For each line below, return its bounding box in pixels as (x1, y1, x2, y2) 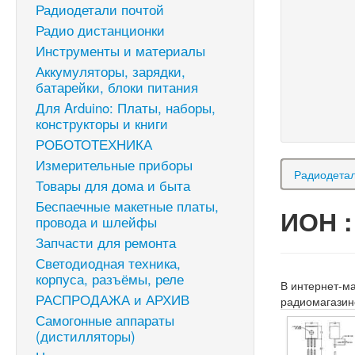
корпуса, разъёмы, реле (36, 269, 184, 288)
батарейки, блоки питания (36, 77, 198, 97)
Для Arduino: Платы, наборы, (36, 97, 216, 117)
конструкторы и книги (36, 113, 168, 133)
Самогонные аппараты (36, 310, 174, 330)
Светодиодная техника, (36, 253, 181, 273)
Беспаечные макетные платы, (36, 196, 219, 216)
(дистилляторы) (36, 326, 136, 345)
